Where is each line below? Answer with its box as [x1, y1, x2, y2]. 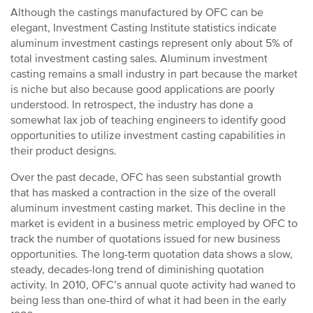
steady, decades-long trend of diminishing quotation [10, 263, 264, 277]
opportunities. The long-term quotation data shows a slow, [10, 247, 293, 261]
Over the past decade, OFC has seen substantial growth [10, 170, 282, 184]
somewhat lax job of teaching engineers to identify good [10, 113, 286, 127]
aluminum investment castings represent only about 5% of [10, 36, 293, 50]
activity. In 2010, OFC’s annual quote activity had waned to [10, 278, 296, 292]
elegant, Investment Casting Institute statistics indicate [10, 21, 277, 35]
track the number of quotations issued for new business [10, 232, 280, 246]
